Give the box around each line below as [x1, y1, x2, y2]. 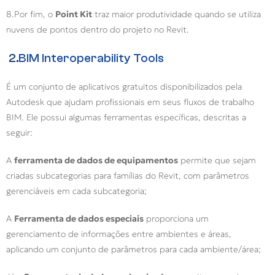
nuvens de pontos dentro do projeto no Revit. [6, 24, 192, 36]
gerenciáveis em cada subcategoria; [6, 185, 149, 197]
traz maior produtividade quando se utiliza [92, 9, 261, 20]
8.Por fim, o [6, 9, 55, 20]
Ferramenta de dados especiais [14, 213, 144, 225]
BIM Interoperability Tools [18, 51, 164, 66]
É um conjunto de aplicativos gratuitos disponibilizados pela [6, 81, 242, 93]
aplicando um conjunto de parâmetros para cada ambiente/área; [6, 244, 263, 255]
